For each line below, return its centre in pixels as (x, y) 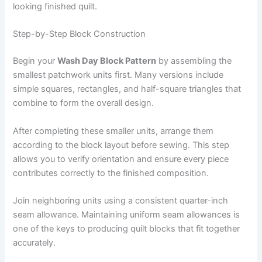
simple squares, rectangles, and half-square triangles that (127, 89)
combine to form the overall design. (84, 103)
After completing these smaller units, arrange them (113, 131)
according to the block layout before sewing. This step (121, 145)
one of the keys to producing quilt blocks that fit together (127, 228)
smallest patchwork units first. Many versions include (118, 75)
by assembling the (194, 61)
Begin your (35, 61)
